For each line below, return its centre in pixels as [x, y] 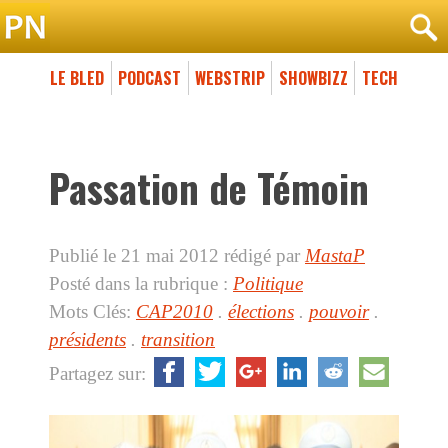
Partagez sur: [100, 373]
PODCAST [150, 77]
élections [261, 311]
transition [178, 339]
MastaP [335, 255]
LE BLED [77, 77]
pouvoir [339, 311]
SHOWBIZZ [313, 77]
